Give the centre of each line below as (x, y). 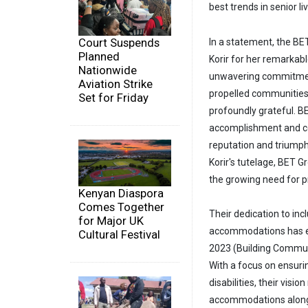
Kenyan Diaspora (121, 193)
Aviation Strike (115, 84)
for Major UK (111, 220)
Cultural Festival (119, 234)
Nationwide (108, 70)
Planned (99, 57)
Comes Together (121, 207)
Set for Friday (113, 98)
